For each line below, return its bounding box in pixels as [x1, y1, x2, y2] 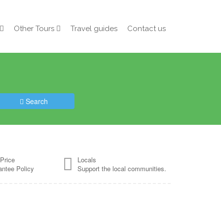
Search [24, 96, 48, 106]
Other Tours [14, 24, 54, 33]
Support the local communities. [77, 164, 166, 173]
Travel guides [71, 24, 117, 33]
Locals [77, 155, 96, 164]
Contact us [127, 24, 166, 33]
